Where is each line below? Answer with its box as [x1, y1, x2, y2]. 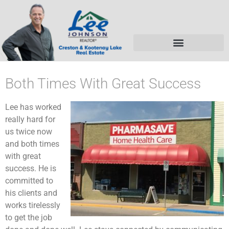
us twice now [5, 126, 52, 136]
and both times [5, 139, 59, 149]
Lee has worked [5, 102, 61, 112]
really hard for [5, 114, 55, 124]
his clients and [5, 188, 57, 198]
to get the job [5, 212, 52, 222]
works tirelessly [5, 200, 60, 210]
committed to [5, 175, 53, 186]
